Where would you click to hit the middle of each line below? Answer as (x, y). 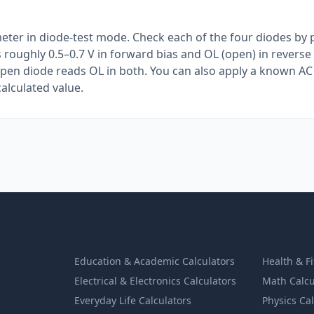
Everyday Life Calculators (132, 300)
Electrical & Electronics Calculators (155, 281)
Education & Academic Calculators (154, 261)
